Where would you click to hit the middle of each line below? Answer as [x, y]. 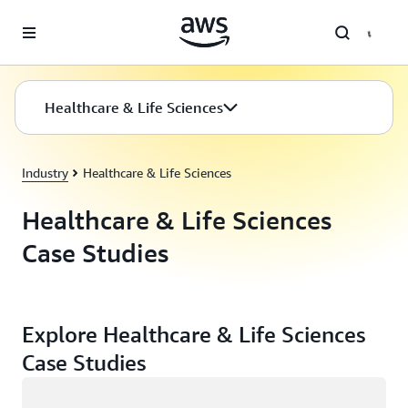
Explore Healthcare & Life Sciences [194, 334]
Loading [45, 387]
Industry [45, 173]
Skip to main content [67, 18]
